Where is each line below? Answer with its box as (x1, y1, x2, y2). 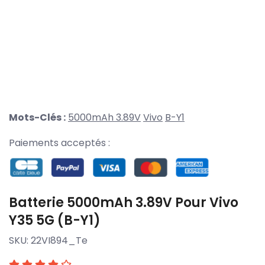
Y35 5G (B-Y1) (9, 211, 101, 230)
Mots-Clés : (9, 111, 66, 125)
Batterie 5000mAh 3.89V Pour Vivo (9, 193, 238, 212)
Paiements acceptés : (9, 136, 110, 150)
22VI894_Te (31, 233, 88, 247)
